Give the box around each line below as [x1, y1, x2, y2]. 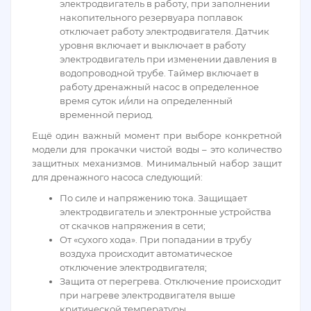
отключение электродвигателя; [60, 262, 207, 273]
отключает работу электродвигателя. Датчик [60, 26, 269, 37]
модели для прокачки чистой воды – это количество [32, 144, 282, 155]
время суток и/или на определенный [60, 95, 233, 106]
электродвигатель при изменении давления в [60, 53, 277, 65]
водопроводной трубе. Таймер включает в [60, 67, 259, 78]
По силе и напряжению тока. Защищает [60, 192, 247, 203]
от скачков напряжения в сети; [60, 220, 205, 231]
